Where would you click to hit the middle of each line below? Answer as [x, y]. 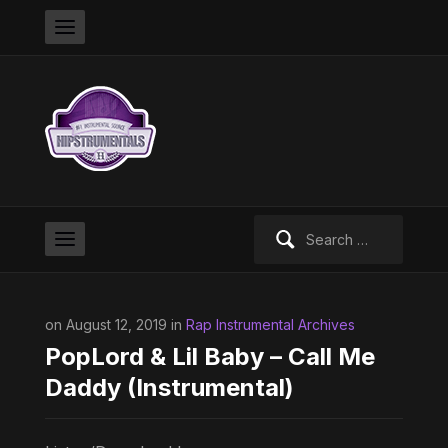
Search [276, 225]
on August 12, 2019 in [115, 324]
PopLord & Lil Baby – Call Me [209, 356]
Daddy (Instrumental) [169, 387]
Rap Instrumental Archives [270, 324]
